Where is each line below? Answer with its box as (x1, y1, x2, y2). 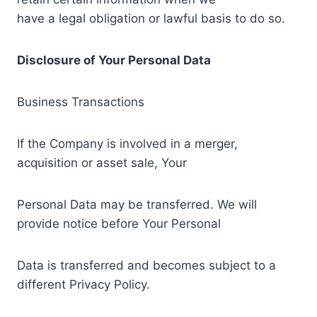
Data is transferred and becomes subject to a (17, 258, 276, 272)
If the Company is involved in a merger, (17, 136, 238, 151)
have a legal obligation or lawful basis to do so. (17, 11, 285, 25)
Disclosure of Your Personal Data (17, 52, 211, 67)
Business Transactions (17, 94, 144, 109)
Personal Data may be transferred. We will (17, 197, 257, 212)
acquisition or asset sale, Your (17, 155, 187, 170)
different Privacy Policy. (17, 277, 150, 292)
